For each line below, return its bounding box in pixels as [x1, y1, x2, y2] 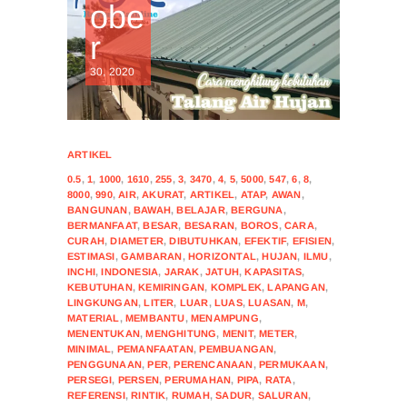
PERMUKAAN [259, 358, 325, 370]
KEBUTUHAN [67, 281, 133, 293]
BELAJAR [176, 203, 225, 215]
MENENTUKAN [67, 327, 140, 339]
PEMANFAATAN [116, 342, 194, 354]
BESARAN [184, 219, 235, 231]
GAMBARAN [121, 250, 183, 262]
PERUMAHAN [164, 373, 232, 385]
